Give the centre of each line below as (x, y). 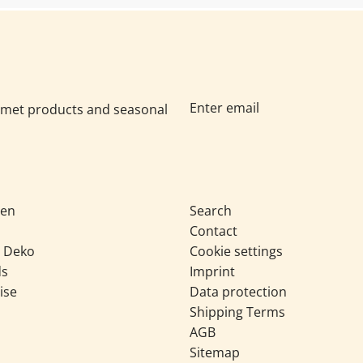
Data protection (238, 292)
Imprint (212, 272)
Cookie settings (236, 252)
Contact (214, 231)
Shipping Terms (237, 312)
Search (211, 211)
